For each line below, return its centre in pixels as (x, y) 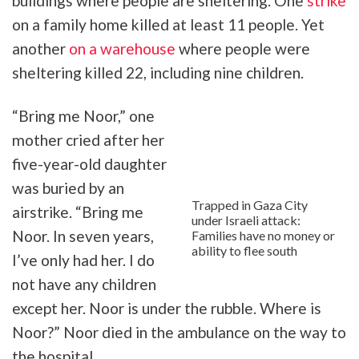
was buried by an (68, 188)
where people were (243, 48)
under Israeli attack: (246, 220)
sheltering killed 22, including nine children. (158, 72)
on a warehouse (122, 48)
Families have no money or (263, 236)
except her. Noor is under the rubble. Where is (167, 308)
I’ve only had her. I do (83, 260)
